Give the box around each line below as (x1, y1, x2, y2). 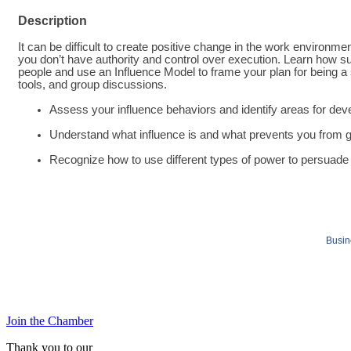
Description (18, 13, 87, 28)
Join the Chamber (6, 313, 93, 327)
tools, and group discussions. (18, 78, 167, 92)
